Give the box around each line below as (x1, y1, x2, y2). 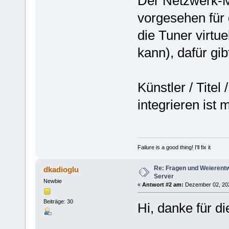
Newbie (43, 177, 62, 184)
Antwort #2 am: (142, 181, 184, 188)
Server (153, 172, 174, 180)
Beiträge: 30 (43, 198, 73, 205)
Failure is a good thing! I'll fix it (137, 144, 211, 150)
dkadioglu (43, 165, 79, 174)
